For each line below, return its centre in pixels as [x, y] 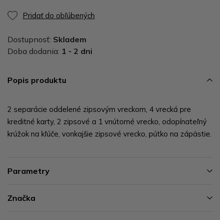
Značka [21, 198]
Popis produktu [37, 80]
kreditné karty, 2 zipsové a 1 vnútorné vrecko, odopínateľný [107, 121]
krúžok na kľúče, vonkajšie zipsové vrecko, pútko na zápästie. [110, 134]
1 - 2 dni [77, 51]
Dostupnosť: [30, 39]
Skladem [70, 39]
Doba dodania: [34, 51]
